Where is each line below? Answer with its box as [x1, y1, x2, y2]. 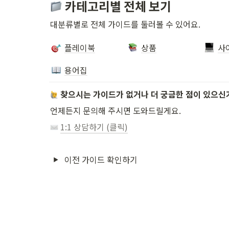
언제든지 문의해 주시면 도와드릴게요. [50, 104, 181, 117]
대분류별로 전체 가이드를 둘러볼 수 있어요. [50, 18, 200, 31]
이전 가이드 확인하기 [64, 153, 138, 166]
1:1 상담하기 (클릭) [60, 121, 128, 133]
